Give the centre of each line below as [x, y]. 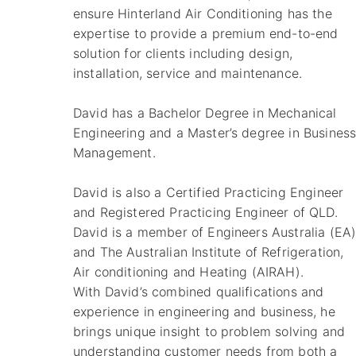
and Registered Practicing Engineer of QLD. [205, 212]
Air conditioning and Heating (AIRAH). [188, 271]
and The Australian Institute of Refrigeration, [209, 252]
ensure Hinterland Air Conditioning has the [203, 13]
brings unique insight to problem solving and [209, 331]
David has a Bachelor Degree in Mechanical [205, 112]
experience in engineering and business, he [204, 311]
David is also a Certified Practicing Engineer [209, 192]
